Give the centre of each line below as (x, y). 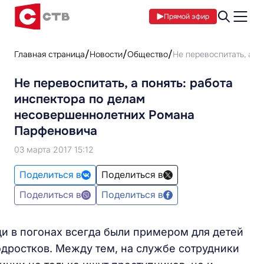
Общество (148, 54)
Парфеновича (56, 131)
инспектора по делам (80, 99)
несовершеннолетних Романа (104, 115)
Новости (106, 54)
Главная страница (49, 54)
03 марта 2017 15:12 (54, 149)
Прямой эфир (187, 16)
